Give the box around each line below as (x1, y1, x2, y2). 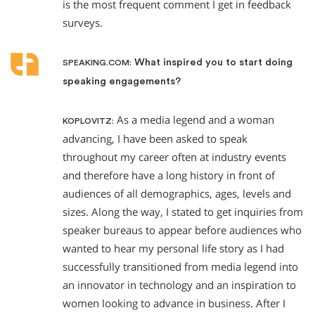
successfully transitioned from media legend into (63, 260, 298, 274)
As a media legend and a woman (114, 113, 274, 127)
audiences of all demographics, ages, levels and (63, 187, 291, 201)
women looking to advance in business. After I (63, 297, 285, 311)
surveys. (63, 16, 103, 30)
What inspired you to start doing (131, 57, 292, 68)
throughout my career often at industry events (63, 150, 286, 165)
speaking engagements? (63, 76, 181, 87)
